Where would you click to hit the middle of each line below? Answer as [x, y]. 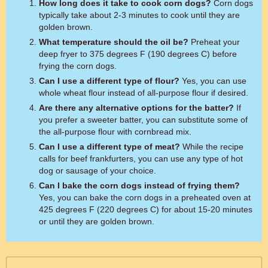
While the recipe [212, 147]
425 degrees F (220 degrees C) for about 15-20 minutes [146, 209]
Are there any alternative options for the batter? [136, 108]
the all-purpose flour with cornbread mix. [115, 132]
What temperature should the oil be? [114, 42]
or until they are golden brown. [97, 221]
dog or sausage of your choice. [98, 170]
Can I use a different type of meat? [109, 147]
